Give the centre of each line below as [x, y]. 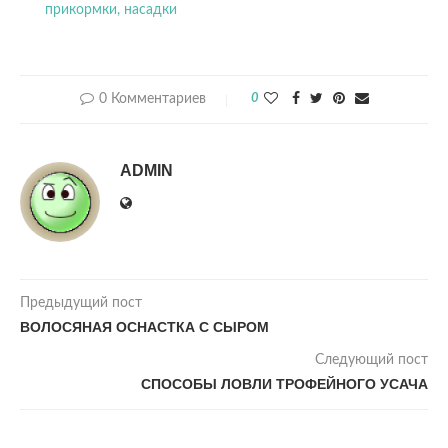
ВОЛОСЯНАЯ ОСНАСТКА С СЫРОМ [144, 327]
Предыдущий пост [81, 303]
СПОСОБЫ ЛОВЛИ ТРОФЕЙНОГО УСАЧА [284, 384]
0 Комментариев [152, 99]
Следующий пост [371, 360]
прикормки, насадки [111, 10]
